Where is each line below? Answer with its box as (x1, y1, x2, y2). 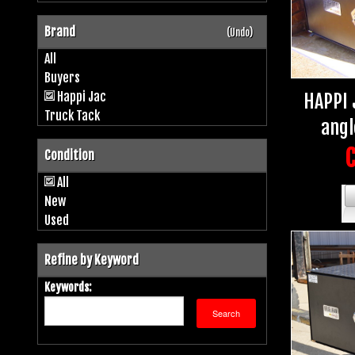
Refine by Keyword (44, 251, 139, 268)
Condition (44, 147, 94, 163)
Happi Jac (57, 88, 106, 105)
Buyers (44, 69, 80, 86)
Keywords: (44, 279, 91, 295)
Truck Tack (44, 107, 100, 124)
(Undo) (226, 25, 253, 39)
